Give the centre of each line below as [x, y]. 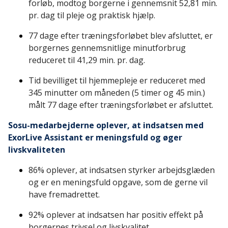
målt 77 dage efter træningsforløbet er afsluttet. [121, 105]
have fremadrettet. [64, 195]
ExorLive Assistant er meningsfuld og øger [95, 138]
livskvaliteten [37, 150]
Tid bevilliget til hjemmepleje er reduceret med [117, 81]
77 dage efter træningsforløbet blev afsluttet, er [121, 36]
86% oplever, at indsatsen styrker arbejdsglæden [122, 170]
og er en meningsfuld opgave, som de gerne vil [118, 182]
